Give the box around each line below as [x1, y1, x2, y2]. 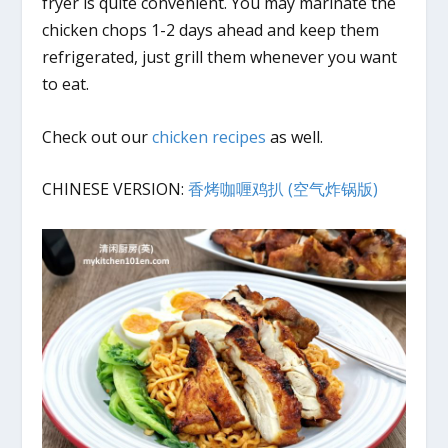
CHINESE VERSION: [42, 178, 189, 201]
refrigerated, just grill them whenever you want [42, 46, 398, 68]
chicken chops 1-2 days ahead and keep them [42, 19, 380, 41]
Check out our [42, 125, 149, 148]
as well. [266, 125, 324, 148]
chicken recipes [148, 125, 267, 148]
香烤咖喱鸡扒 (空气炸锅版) [188, 178, 379, 201]
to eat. [42, 73, 90, 95]
